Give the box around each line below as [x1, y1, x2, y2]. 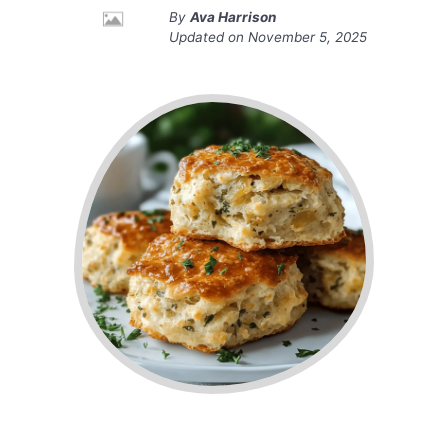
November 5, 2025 [248, 29, 367, 46]
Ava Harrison [190, 9, 276, 26]
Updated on [169, 29, 248, 46]
